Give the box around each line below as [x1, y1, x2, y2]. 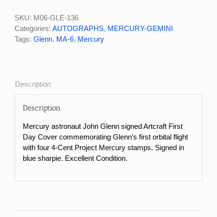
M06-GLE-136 [33, 13, 78, 22]
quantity [43, 76, 68, 85]
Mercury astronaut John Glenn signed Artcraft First [22, 122, 183, 130]
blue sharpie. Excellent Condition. [22, 154, 127, 162]
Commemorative [43, 33, 97, 42]
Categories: [15, 24, 52, 32]
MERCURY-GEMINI [108, 24, 173, 32]
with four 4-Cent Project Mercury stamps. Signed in [22, 143, 184, 152]
